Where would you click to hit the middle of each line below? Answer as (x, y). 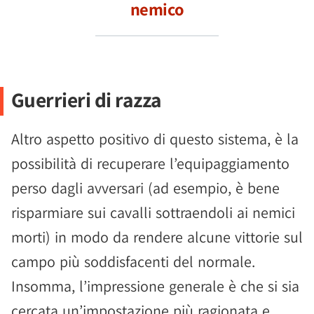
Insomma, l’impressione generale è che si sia (155, 286)
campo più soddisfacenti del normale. (133, 261)
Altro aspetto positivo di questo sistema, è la (155, 139)
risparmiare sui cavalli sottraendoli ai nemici (153, 212)
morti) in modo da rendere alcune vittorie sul (157, 237)
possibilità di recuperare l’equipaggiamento (150, 163)
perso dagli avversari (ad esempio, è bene (145, 188)
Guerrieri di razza (86, 100)
